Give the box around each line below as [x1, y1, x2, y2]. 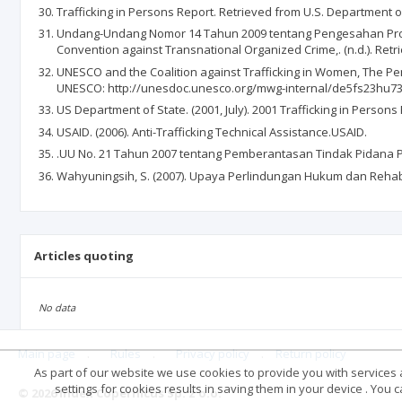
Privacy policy [176, 345, 249, 363]
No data [39, 300, 75, 314]
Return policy [275, 345, 346, 363]
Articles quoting [34, 247, 134, 264]
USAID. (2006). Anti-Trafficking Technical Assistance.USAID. [57, 123, 367, 140]
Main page [18, 345, 75, 363]
